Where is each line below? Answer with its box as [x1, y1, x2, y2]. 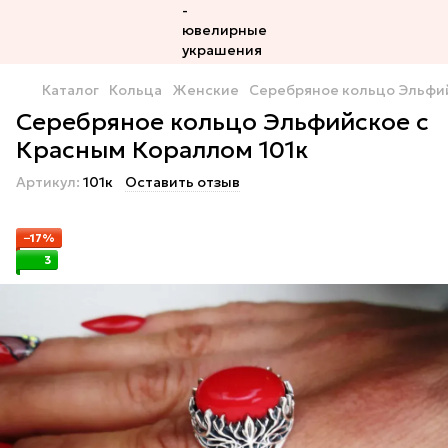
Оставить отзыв [125, 173, 240, 191]
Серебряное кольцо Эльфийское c [16, 107, 429, 137]
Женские [172, 81, 239, 99]
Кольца [109, 81, 162, 99]
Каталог [42, 81, 99, 99]
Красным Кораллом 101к [16, 135, 308, 165]
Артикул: [16, 173, 80, 191]
